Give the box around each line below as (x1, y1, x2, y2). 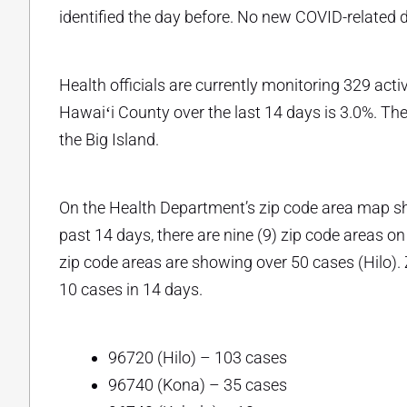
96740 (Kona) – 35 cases (108, 374, 287, 394)
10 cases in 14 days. (59, 279, 203, 299)
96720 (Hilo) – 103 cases (108, 347, 287, 367)
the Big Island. (59, 129, 159, 149)
